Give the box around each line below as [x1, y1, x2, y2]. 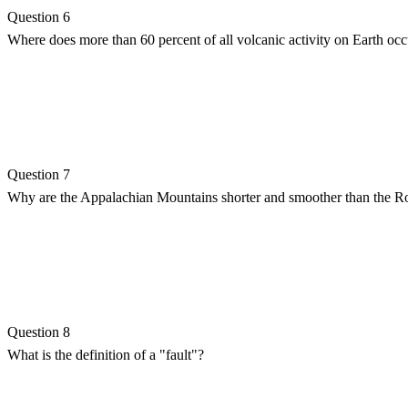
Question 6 [7, 8, 70, 25]
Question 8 [7, 323, 70, 340]
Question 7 [7, 166, 70, 182]
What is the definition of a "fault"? [7, 346, 204, 362]
